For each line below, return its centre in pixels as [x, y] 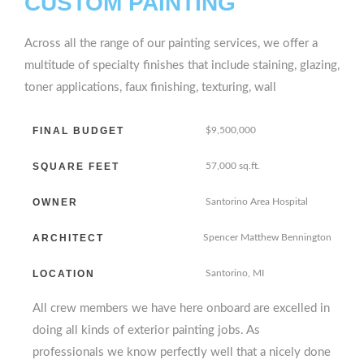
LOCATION [64, 273]
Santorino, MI [235, 273]
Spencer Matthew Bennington [267, 237]
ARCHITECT [68, 238]
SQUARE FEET [76, 166]
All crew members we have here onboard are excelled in [181, 308]
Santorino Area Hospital [257, 201]
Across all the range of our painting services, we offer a [171, 43]
